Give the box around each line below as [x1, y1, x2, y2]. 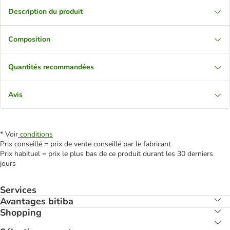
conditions [18, 129, 53, 139]
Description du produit [8, 7, 83, 16]
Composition [8, 34, 50, 44]
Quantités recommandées [8, 62, 94, 72]
